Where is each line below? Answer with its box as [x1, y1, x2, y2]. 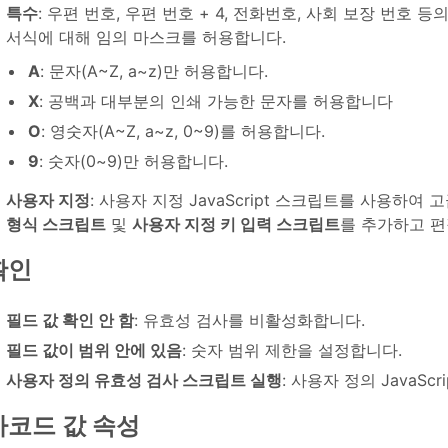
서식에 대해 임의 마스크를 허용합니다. [6, 27, 286, 48]
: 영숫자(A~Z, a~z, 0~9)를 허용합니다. [41, 121, 325, 142]
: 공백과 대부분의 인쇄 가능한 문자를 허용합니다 [39, 91, 393, 112]
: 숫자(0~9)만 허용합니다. [39, 151, 228, 172]
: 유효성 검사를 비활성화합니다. [134, 310, 365, 331]
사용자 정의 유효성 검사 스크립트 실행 [6, 370, 282, 391]
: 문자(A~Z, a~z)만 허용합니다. [40, 61, 268, 82]
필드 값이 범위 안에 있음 [6, 340, 182, 361]
